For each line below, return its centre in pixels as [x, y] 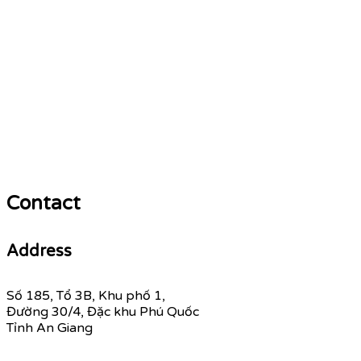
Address [39, 251]
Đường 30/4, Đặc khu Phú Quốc [103, 312]
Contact [44, 203]
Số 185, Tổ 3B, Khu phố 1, [86, 296]
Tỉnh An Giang [50, 328]
